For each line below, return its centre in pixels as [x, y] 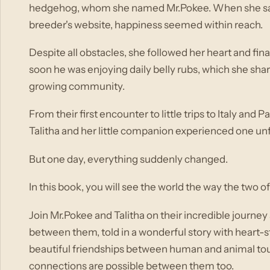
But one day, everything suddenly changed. [129, 159]
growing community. [77, 86]
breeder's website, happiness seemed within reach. [146, 24]
